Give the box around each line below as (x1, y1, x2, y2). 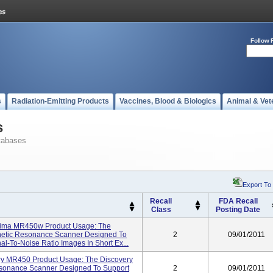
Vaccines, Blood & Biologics (119, 97, 216, 105)
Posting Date (216, 205, 260, 214)
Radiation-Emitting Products (12, 97, 109, 105)
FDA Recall (218, 197, 258, 205)
